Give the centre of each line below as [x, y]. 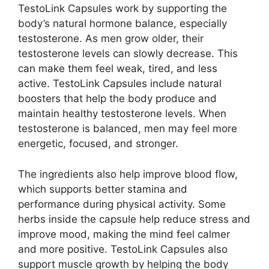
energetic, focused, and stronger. [98, 144]
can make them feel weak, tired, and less [118, 68]
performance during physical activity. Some [122, 204]
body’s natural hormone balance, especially [122, 23]
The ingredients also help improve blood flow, [128, 174]
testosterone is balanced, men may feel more [128, 128]
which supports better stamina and [103, 189]
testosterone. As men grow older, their [111, 38]
